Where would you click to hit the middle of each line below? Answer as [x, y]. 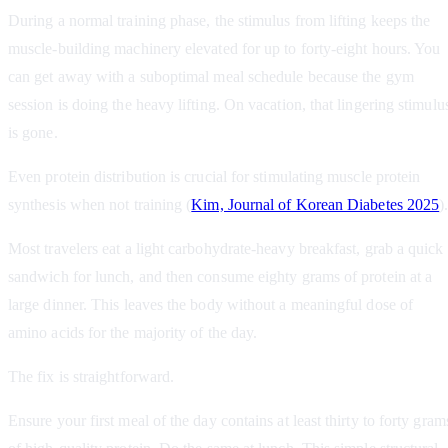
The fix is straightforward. [91, 377]
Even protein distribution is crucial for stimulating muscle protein [214, 177]
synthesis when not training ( [100, 205]
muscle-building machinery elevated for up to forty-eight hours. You [224, 49]
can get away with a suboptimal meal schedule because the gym [211, 77]
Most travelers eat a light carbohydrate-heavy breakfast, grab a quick [226, 249]
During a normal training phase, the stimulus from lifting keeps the [219, 21]
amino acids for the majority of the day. [133, 333]
